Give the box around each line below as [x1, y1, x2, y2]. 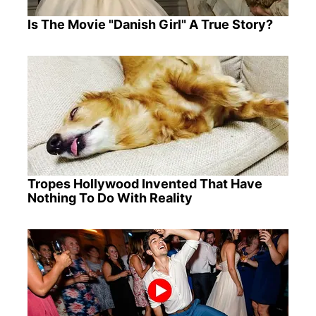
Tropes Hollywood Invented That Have [27, 176, 262, 191]
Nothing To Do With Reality [27, 190, 193, 205]
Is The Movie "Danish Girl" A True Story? [27, 16, 273, 32]
